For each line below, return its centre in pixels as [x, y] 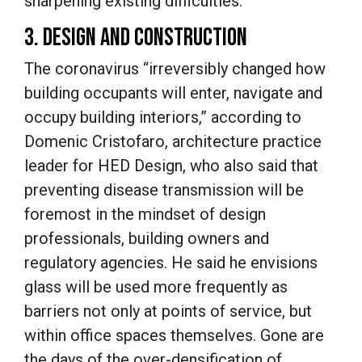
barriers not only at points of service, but [168, 311]
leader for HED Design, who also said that [171, 165]
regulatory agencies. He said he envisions [171, 262]
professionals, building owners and [147, 238]
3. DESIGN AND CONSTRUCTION [136, 38]
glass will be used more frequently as [156, 286]
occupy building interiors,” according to [163, 117]
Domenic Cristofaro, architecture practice [173, 141]
